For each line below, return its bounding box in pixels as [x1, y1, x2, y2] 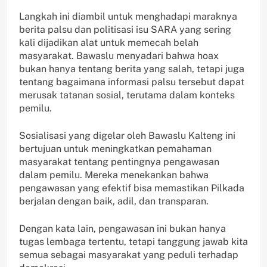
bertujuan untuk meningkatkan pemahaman [19, 143, 212, 155]
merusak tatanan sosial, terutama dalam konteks [19, 89, 235, 101]
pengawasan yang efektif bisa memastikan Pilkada [19, 182, 244, 194]
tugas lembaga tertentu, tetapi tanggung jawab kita [19, 236, 248, 248]
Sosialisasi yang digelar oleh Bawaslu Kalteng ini [19, 130, 235, 142]
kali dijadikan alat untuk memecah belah [19, 37, 198, 49]
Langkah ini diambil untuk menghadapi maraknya [19, 11, 237, 23]
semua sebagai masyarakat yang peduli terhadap [19, 249, 238, 261]
